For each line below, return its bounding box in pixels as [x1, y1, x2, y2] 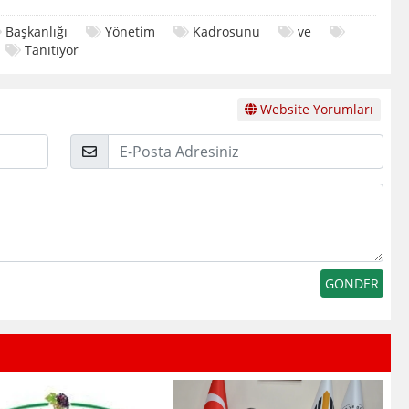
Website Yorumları [256, 100, 373, 118]
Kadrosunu [193, 22, 260, 40]
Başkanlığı [5, 22, 68, 40]
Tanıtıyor [25, 40, 79, 58]
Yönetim [105, 22, 155, 40]
